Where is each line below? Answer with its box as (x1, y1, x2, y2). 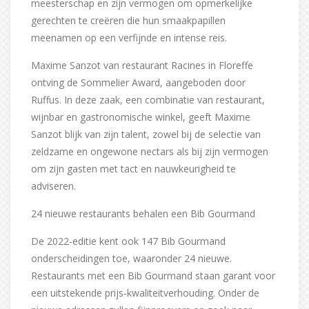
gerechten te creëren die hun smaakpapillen (31, 14, 226, 28)
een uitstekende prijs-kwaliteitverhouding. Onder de (31, 286, 259, 300)
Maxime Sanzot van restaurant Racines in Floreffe (31, 59, 253, 72)
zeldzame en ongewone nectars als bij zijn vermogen (31, 145, 268, 159)
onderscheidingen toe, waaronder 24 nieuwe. (31, 252, 232, 266)
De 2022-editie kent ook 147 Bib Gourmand (31, 235, 226, 248)
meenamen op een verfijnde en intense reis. (31, 31, 227, 45)
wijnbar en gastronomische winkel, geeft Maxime (31, 110, 250, 124)
